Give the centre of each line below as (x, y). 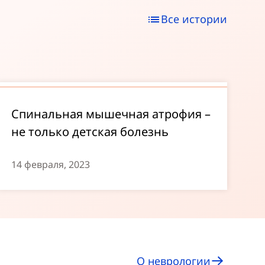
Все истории (194, 19)
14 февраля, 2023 (50, 164)
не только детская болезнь (90, 132)
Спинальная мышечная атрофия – (111, 114)
